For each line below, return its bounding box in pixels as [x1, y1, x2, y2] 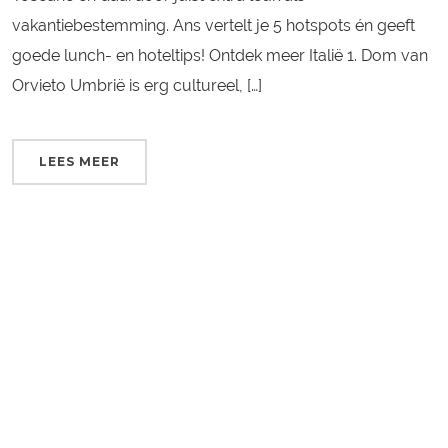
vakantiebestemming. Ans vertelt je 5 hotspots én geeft [12, 15, 416, 35]
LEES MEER [39, 153, 121, 169]
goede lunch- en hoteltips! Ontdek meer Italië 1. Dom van [12, 45, 429, 65]
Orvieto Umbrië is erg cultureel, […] [12, 75, 263, 95]
